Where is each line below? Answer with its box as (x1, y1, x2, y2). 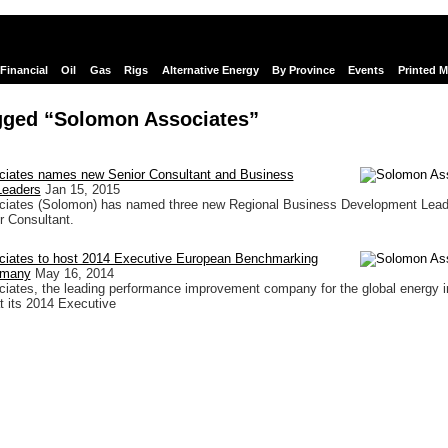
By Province (271, 64, 335, 77)
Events (348, 64, 385, 77)
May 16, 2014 (34, 266, 114, 282)
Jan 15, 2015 (44, 182, 120, 198)
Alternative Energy (161, 64, 259, 77)
